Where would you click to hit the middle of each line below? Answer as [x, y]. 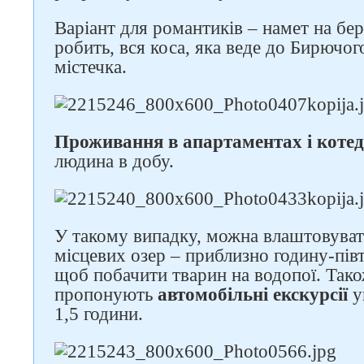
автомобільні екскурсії [253, 295]
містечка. [91, 67]
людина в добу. [114, 161]
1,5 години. [99, 314]
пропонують [106, 295]
